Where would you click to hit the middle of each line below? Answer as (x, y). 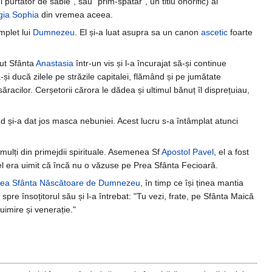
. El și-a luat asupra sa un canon (138, 32)
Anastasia (55, 63)
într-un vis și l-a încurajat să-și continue (150, 63)
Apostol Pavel (188, 152)
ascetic (214, 32)
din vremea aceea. (76, 15)
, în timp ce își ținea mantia (192, 183)
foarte (240, 32)
